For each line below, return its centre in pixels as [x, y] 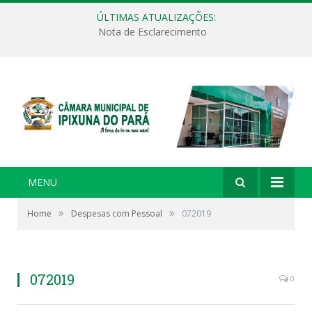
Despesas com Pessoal [117, 213]
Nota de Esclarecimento [153, 32]
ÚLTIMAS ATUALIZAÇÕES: [156, 17]
